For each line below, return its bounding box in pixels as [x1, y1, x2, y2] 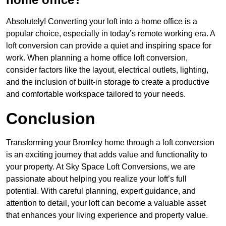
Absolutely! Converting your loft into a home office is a [6, 17, 197, 26]
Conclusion [6, 109, 95, 128]
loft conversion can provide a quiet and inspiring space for [6, 41, 211, 50]
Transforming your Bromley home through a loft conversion [6, 138, 214, 147]
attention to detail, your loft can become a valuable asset [6, 199, 206, 208]
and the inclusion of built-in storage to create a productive [6, 78, 209, 87]
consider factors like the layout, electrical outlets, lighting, [6, 66, 208, 75]
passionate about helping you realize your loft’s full [6, 175, 187, 184]
